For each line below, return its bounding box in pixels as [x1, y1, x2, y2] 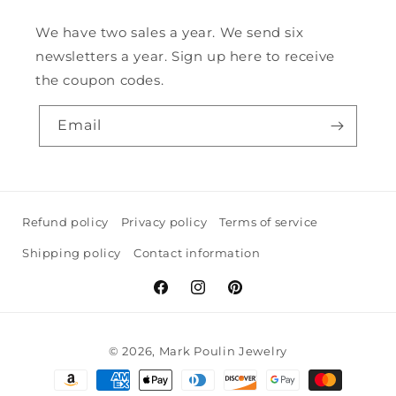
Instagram [188, 288, 257, 305]
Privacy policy [120, 215, 208, 229]
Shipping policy [22, 246, 121, 260]
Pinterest [225, 288, 287, 305]
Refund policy [22, 215, 109, 229]
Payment [30, 363, 95, 380]
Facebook [151, 288, 216, 305]
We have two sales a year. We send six [35, 24, 304, 41]
